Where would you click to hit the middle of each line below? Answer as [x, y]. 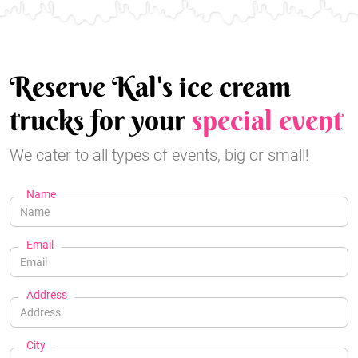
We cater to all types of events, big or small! [159, 155]
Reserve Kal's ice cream [150, 87]
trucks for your [101, 121]
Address [47, 295]
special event [267, 121]
